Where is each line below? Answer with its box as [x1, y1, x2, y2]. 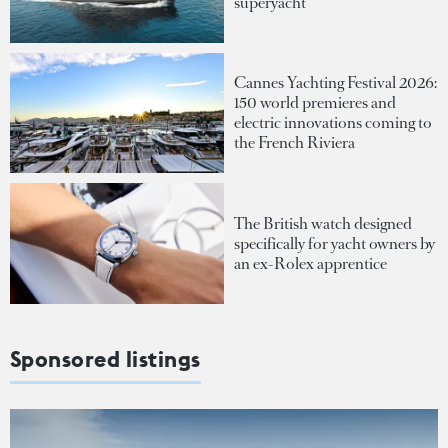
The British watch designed [234, 212, 412, 234]
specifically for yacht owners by [234, 232, 435, 254]
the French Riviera [234, 132, 355, 154]
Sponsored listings [10, 344, 201, 373]
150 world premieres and [234, 92, 396, 114]
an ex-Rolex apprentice [234, 252, 387, 274]
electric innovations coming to [234, 112, 432, 134]
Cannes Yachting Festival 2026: [234, 72, 437, 94]
